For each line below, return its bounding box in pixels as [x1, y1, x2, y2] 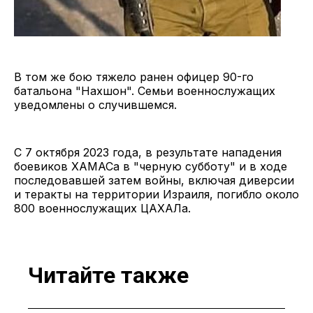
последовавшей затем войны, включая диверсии [14, 173, 294, 187]
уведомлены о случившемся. [14, 97, 177, 112]
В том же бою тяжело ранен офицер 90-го [14, 69, 254, 84]
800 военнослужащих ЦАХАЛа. [14, 201, 191, 215]
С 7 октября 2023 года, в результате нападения [14, 145, 282, 159]
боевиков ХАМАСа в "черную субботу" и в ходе [14, 159, 287, 173]
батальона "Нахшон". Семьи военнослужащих [14, 83, 275, 98]
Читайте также [28, 262, 189, 289]
